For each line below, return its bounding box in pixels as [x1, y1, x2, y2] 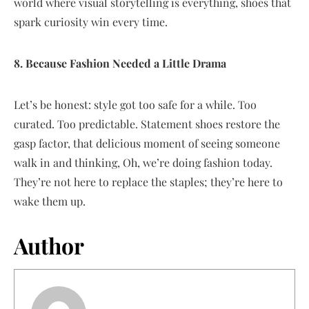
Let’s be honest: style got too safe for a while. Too [14, 97, 257, 112]
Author [14, 230, 84, 260]
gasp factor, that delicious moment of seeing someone [14, 135, 280, 150]
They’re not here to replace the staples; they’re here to [14, 174, 283, 189]
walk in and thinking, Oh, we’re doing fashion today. [14, 154, 272, 170]
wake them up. [14, 193, 86, 208]
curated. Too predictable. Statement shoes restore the [14, 116, 280, 131]
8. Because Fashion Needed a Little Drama [14, 55, 226, 70]
